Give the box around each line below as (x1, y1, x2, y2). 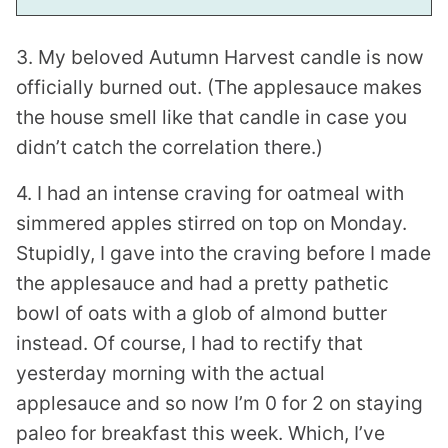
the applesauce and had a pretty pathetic (16, 270, 389, 295)
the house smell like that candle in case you (16, 104, 407, 129)
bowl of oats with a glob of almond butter (16, 300, 387, 325)
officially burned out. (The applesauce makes (16, 74, 422, 99)
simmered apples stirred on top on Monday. (16, 210, 407, 235)
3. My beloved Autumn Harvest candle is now (16, 44, 424, 69)
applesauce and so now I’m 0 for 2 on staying (16, 390, 423, 415)
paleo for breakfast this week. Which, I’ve (16, 420, 385, 445)
